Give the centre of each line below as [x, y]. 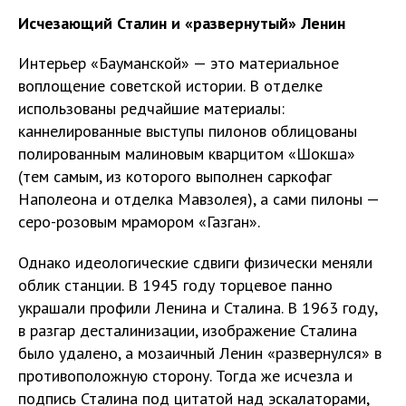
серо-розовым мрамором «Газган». [139, 221]
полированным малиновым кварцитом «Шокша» [187, 153]
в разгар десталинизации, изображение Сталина [188, 330]
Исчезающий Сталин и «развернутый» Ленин [182, 23]
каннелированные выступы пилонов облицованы [188, 130]
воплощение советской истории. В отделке [170, 85]
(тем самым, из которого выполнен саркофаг [175, 176]
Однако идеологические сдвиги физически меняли [195, 262]
